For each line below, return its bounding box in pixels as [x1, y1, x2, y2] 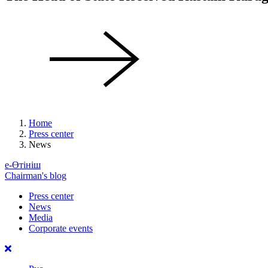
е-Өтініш [5, 159, 41, 170]
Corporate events [29, 223, 93, 233]
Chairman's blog [5, 170, 66, 181]
